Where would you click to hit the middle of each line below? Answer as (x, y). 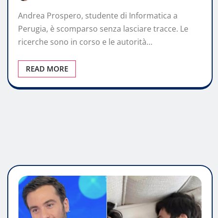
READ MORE (47, 69)
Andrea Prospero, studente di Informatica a (98, 16)
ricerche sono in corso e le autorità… (85, 42)
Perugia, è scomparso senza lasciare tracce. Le (103, 29)
